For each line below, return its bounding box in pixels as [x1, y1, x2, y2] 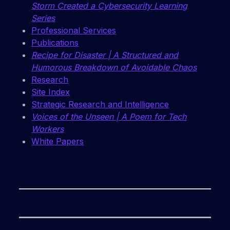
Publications [31, 37, 79, 48]
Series [31, 13, 55, 24]
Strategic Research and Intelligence [31, 99, 169, 110]
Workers [31, 124, 64, 135]
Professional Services [31, 25, 117, 36]
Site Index [31, 87, 70, 98]
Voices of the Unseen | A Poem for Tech [31, 111, 187, 122]
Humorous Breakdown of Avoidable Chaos [31, 62, 197, 73]
